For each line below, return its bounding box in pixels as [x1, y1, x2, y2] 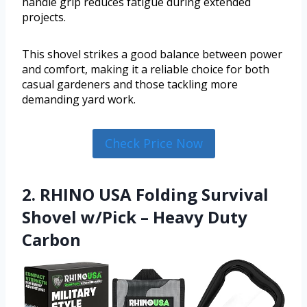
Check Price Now [104, 135, 203, 152]
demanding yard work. [22, 92, 136, 108]
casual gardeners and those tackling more [22, 77, 238, 93]
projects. [22, 10, 66, 25]
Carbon [22, 228, 81, 251]
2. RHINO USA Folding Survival [22, 182, 269, 206]
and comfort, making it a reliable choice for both [22, 62, 269, 77]
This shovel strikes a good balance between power [22, 47, 282, 62]
